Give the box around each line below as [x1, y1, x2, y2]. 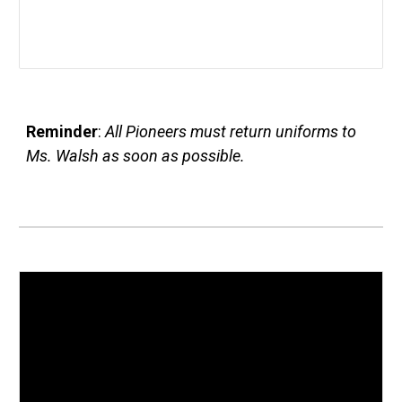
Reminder [26, 122, 99, 141]
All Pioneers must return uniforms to [105, 122, 357, 141]
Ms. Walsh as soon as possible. [26, 146, 246, 165]
